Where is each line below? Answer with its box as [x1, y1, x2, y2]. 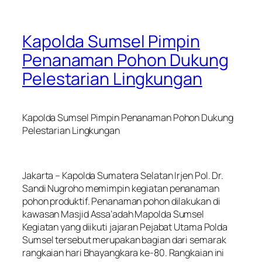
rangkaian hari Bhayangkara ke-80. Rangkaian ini [22, 246, 225, 259]
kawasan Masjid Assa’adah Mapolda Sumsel [22, 207, 205, 220]
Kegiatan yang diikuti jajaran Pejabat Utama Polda [22, 220, 228, 233]
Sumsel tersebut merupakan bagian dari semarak [22, 233, 226, 246]
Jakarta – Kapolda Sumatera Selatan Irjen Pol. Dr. [22, 168, 224, 182]
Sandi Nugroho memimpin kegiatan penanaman [22, 181, 219, 195]
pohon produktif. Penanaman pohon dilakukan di [22, 194, 220, 208]
